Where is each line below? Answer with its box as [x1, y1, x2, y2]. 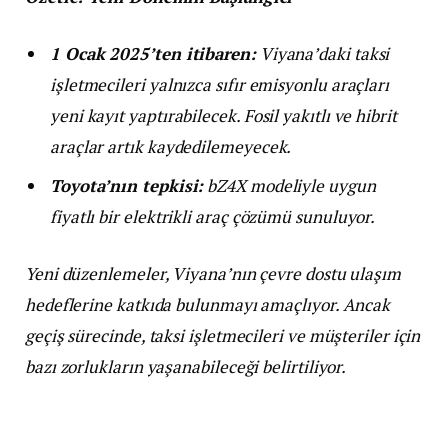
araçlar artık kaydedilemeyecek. [50, 135, 292, 159]
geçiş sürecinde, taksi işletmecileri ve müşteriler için [25, 324, 421, 348]
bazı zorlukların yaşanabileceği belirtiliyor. [25, 355, 347, 379]
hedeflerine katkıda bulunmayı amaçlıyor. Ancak [25, 293, 391, 317]
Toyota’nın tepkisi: [50, 173, 204, 197]
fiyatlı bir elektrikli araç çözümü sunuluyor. [50, 204, 376, 228]
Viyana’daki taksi [255, 42, 390, 66]
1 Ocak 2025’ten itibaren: [50, 42, 256, 66]
